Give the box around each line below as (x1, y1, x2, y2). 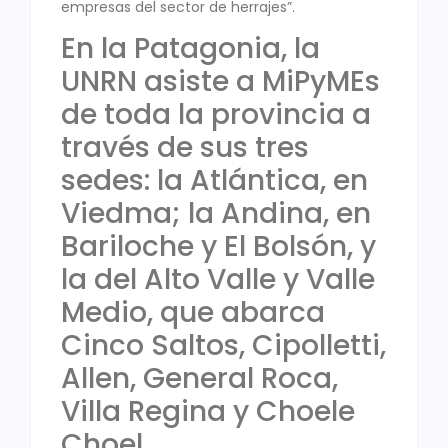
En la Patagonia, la (61, 29, 320, 69)
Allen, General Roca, (61, 359, 338, 399)
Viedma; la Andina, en (61, 194, 371, 234)
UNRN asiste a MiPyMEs (61, 62, 380, 102)
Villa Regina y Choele (61, 392, 355, 432)
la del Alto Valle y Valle (61, 260, 375, 300)
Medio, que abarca (61, 293, 325, 333)
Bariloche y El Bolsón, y (61, 227, 376, 267)
